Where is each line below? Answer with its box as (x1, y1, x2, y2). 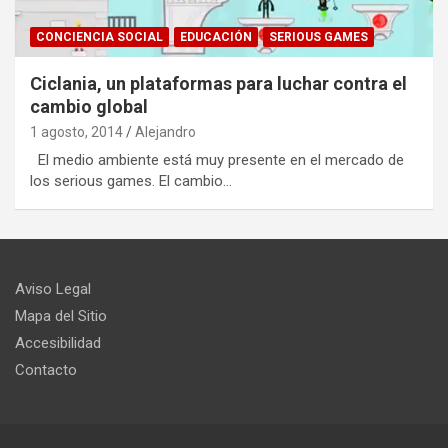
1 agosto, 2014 (30, 123, 123, 140)
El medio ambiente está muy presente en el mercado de (30, 150, 404, 169)
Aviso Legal (15, 279, 91, 298)
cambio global (30, 95, 148, 117)
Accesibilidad (15, 333, 101, 352)
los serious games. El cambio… (30, 171, 232, 190)
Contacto (15, 360, 77, 379)
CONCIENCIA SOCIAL (36, 29, 163, 44)
